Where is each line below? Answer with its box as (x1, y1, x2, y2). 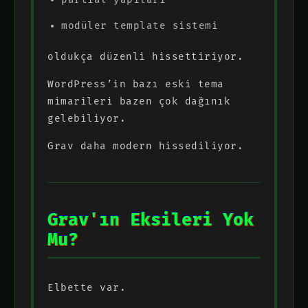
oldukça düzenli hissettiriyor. (47, 50, 243, 63)
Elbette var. (47, 281, 126, 294)
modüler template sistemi (61, 19, 218, 32)
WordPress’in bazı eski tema (47, 78, 224, 90)
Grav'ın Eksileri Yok (47, 210, 254, 230)
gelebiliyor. (47, 112, 126, 124)
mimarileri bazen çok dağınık (47, 95, 230, 107)
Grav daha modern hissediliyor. (47, 140, 243, 152)
